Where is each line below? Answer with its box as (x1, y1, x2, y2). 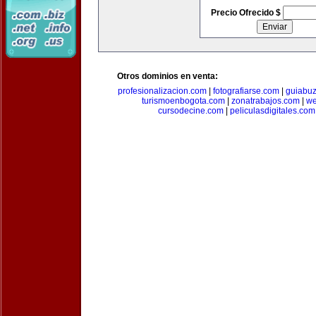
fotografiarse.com (213, 86, 279, 96)
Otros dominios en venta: (117, 71, 218, 81)
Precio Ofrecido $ (210, 8, 283, 18)
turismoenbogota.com (142, 96, 225, 106)
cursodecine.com (158, 106, 224, 116)
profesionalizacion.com (118, 86, 207, 96)
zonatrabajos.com (231, 96, 300, 106)
